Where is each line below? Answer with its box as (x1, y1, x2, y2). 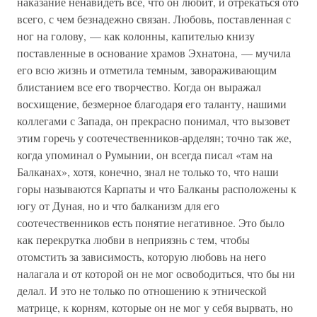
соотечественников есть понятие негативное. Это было (17, 215, 284, 230)
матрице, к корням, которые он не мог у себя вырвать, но (17, 300, 293, 315)
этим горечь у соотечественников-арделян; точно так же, (17, 130, 292, 145)
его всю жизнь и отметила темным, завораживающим (17, 62, 277, 77)
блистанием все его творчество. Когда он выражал (17, 79, 261, 94)
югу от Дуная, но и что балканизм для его (17, 198, 219, 213)
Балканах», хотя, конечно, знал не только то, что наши (17, 164, 279, 179)
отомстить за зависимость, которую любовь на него (17, 249, 266, 264)
